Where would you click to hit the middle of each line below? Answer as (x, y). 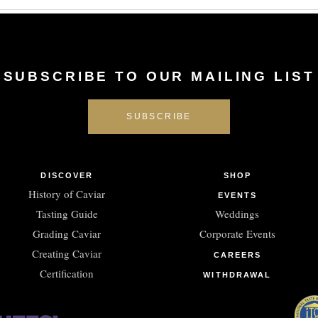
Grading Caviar (67, 233)
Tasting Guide (67, 213)
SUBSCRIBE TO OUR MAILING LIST (159, 76)
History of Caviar (67, 193)
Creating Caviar (67, 253)
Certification (67, 273)
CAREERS (237, 254)
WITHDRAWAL (237, 274)
